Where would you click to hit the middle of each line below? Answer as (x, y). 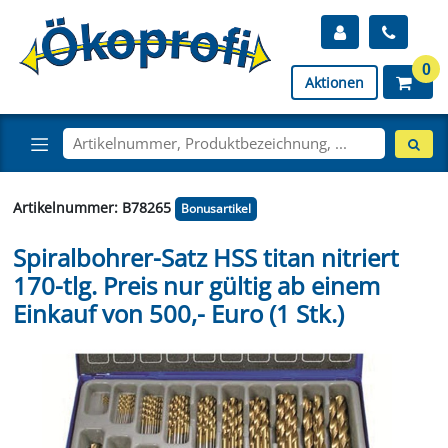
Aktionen (334, 82)
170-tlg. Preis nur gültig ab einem (196, 285)
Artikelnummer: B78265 (93, 207)
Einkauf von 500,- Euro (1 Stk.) (178, 313)
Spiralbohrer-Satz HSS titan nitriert (205, 257)
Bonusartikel (215, 208)
